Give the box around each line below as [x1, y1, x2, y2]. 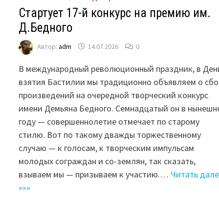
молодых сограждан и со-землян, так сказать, [19, 155, 196, 167]
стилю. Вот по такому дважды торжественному [19, 129, 201, 140]
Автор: [37, 42, 59, 51]
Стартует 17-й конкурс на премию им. [19, 5, 211, 20]
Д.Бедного [19, 20, 73, 35]
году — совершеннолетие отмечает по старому [19, 115, 200, 127]
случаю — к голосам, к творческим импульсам [19, 142, 195, 153]
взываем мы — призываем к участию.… [19, 168, 171, 180]
